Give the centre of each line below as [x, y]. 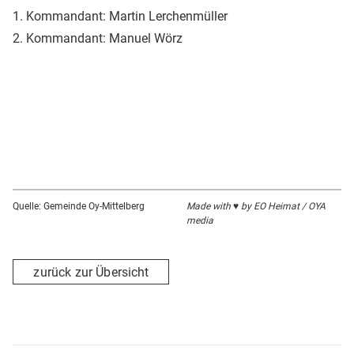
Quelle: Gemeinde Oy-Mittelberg [79, 207]
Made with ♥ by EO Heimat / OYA [256, 207]
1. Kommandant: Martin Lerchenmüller [120, 17]
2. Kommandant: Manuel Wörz [98, 39]
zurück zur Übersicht [91, 272]
